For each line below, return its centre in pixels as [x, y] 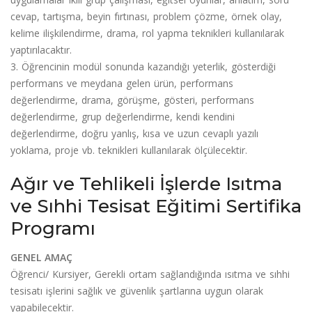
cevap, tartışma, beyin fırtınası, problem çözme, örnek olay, [146, 16]
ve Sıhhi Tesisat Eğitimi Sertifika [156, 206]
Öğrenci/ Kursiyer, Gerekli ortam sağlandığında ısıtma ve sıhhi [150, 274]
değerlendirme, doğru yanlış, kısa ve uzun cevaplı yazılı [134, 133]
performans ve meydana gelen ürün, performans [122, 83]
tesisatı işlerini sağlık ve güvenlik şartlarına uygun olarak [137, 290]
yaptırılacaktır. [41, 49]
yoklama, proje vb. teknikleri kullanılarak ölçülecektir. [129, 150]
